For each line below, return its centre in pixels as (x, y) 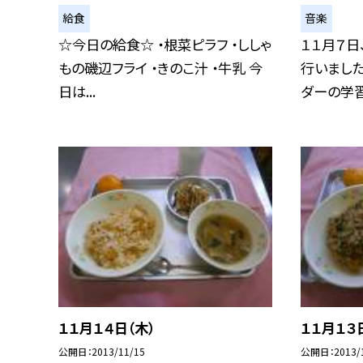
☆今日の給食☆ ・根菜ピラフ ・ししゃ (165, 44)
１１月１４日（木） (107, 327)
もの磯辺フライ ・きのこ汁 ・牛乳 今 (160, 67)
